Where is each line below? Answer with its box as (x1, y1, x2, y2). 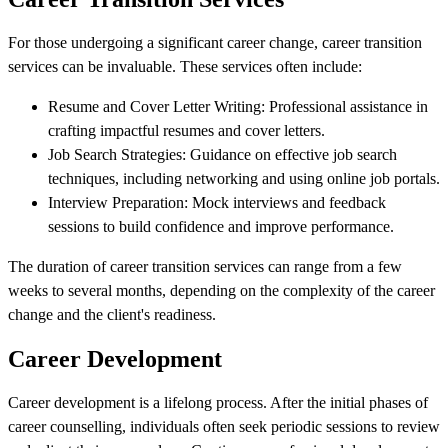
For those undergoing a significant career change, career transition (8, 34, 422, 52)
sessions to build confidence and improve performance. (48, 218, 394, 236)
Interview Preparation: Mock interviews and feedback (48, 194, 386, 212)
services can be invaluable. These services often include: (8, 58, 362, 76)
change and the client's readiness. (8, 306, 216, 324)
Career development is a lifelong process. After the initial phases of (8, 394, 428, 412)
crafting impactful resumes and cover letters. (48, 122, 325, 140)
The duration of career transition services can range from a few (8, 258, 402, 276)
